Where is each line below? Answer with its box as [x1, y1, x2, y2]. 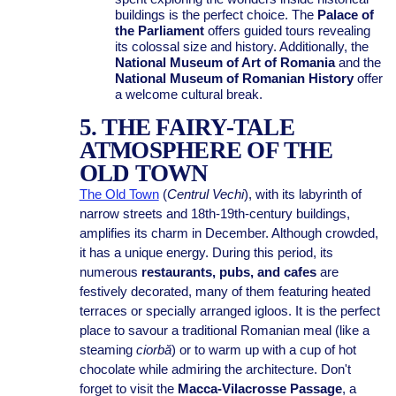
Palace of [316, 7, 374, 22]
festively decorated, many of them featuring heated [79, 284, 370, 299]
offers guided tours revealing [203, 23, 370, 38]
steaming [79, 342, 136, 357]
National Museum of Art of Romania [114, 55, 335, 70]
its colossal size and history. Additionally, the [114, 39, 369, 54]
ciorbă [135, 342, 171, 357]
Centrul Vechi [166, 187, 244, 202]
